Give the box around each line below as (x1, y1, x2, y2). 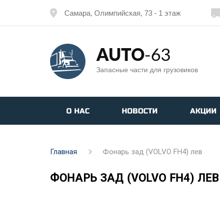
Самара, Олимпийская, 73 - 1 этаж (64, 8, 181, 17)
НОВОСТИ (122, 106, 158, 115)
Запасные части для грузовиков (96, 65, 198, 74)
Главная (50, 147, 77, 156)
